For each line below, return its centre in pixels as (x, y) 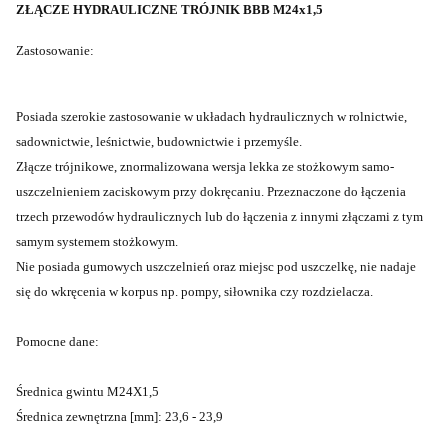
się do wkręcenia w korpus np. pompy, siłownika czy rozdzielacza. (194, 292)
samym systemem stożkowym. (97, 242)
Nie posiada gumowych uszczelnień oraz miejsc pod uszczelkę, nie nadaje (216, 267)
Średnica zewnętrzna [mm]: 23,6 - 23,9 (119, 417)
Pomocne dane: (57, 342)
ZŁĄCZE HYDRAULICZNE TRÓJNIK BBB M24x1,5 (169, 10)
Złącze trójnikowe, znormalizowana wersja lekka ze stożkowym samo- (205, 167)
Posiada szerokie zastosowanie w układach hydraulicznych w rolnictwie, (211, 117)
